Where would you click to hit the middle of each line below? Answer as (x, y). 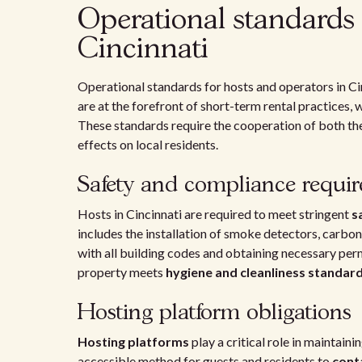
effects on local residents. (148, 144)
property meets (122, 272)
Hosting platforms (133, 341)
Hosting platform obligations (215, 313)
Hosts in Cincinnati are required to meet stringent (215, 214)
